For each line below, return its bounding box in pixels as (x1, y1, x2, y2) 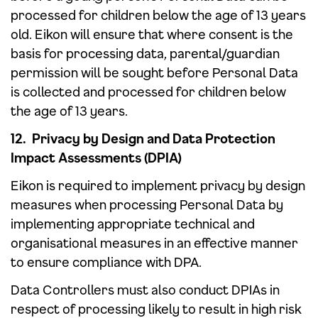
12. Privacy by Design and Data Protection (11, 131, 275, 146)
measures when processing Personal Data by (11, 197, 283, 212)
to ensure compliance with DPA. (11, 254, 202, 270)
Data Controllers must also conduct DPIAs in (11, 282, 280, 297)
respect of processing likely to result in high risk (11, 301, 302, 317)
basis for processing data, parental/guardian (11, 45, 280, 61)
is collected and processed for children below (11, 84, 286, 99)
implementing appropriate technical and (11, 216, 255, 231)
